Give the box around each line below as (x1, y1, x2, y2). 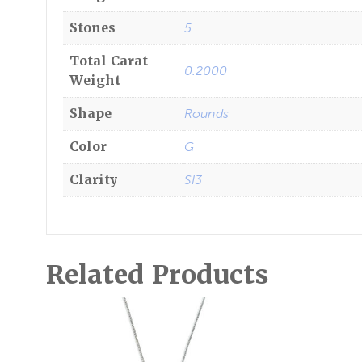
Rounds (184, 106, 229, 121)
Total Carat (69, 53, 148, 69)
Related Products (46, 257, 268, 291)
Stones (69, 19, 116, 36)
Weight (69, 72, 120, 89)
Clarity (69, 171, 118, 188)
